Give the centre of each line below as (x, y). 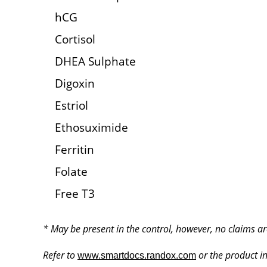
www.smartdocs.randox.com (137, 255)
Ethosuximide (91, 127)
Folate (71, 171)
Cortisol (75, 39)
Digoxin (75, 83)
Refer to (60, 255)
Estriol (72, 105)
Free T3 (75, 193)
